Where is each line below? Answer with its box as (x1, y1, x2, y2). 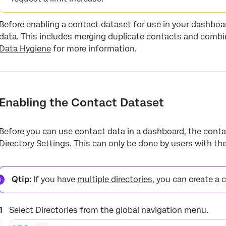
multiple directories (77, 175, 153, 184)
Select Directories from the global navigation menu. (9, 205, 209, 215)
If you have (31, 175, 78, 184)
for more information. (51, 44, 137, 53)
